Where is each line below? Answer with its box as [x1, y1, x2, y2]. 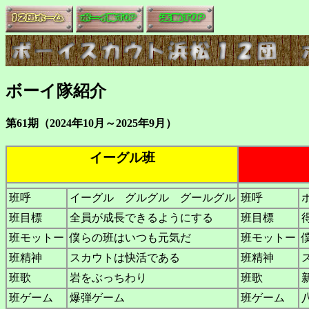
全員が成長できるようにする [70, 212, 213, 224]
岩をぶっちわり [70, 272, 147, 284]
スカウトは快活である [70, 252, 180, 264]
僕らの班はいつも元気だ [70, 232, 191, 244]
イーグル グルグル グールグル [70, 192, 235, 204]
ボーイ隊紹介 [6, 81, 123, 100]
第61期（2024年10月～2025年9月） [6, 117, 210, 130]
